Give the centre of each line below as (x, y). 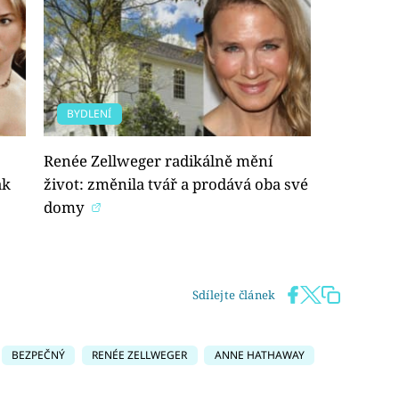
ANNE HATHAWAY (259, 355)
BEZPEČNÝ (38, 355)
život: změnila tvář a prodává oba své (176, 183)
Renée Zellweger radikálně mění (158, 160)
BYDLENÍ (90, 113)
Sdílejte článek (234, 295)
